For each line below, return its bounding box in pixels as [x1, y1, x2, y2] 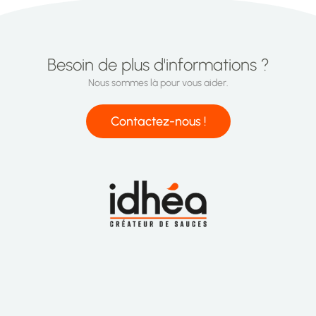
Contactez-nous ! [110, 114, 206, 129]
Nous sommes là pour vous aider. [87, 77, 229, 89]
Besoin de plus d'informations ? [47, 54, 269, 75]
